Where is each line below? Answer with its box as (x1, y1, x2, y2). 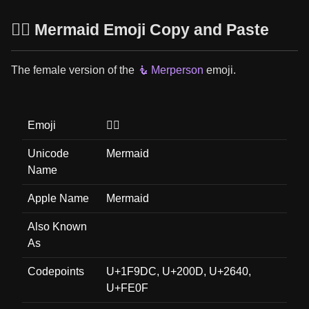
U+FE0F (106, 282, 148, 294)
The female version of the (11, 64, 137, 76)
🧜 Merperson (137, 64, 203, 76)
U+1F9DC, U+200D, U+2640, (106, 266, 251, 277)
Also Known (28, 221, 87, 232)
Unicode (28, 148, 69, 159)
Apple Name (28, 192, 89, 204)
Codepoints (28, 266, 84, 277)
